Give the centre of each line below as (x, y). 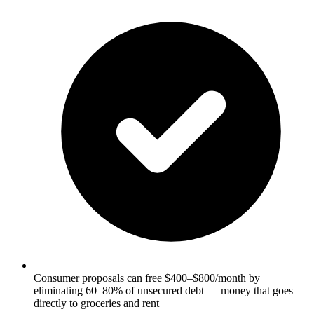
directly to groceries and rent (96, 303)
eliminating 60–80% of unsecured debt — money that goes (163, 290)
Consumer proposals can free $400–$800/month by (147, 278)
